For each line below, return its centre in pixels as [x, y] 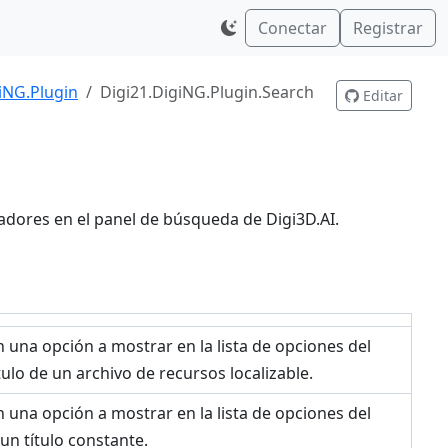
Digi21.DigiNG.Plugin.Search [207, 92]
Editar [381, 95]
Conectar [292, 28]
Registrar [388, 28]
